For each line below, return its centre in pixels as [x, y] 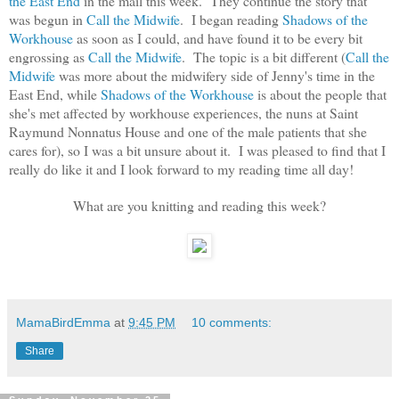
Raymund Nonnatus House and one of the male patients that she [188, 132]
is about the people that [320, 94]
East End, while [55, 94]
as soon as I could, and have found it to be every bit [218, 38]
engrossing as [49, 57]
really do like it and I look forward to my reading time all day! [181, 169]
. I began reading [229, 20]
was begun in [48, 20]
